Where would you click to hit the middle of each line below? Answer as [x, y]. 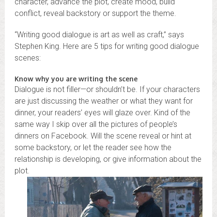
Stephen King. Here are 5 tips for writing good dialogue [107, 46]
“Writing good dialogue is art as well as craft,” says [99, 34]
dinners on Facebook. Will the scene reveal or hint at [103, 136]
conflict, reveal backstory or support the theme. [95, 13]
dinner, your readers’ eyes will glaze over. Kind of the [102, 112]
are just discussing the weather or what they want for [104, 101]
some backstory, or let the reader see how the [93, 147]
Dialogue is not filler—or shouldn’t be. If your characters [107, 89]
